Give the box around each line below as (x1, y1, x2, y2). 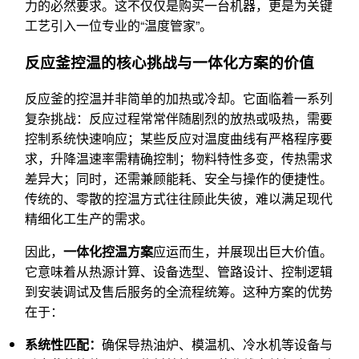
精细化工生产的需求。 (25, 209, 153, 228)
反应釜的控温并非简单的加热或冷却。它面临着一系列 (25, 89, 333, 108)
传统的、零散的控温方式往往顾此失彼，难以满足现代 (25, 189, 333, 208)
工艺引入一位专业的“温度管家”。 (25, 15, 212, 34)
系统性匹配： (25, 335, 102, 354)
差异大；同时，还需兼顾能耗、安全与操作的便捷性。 (25, 169, 333, 188)
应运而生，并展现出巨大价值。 (153, 242, 333, 261)
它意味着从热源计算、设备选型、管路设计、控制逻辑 (25, 262, 333, 281)
